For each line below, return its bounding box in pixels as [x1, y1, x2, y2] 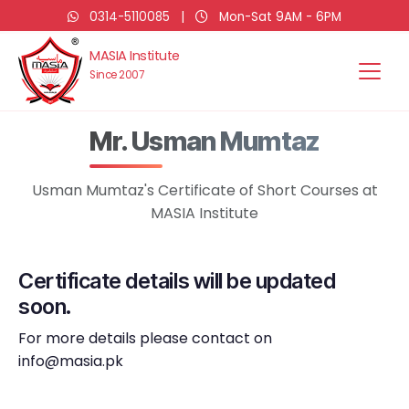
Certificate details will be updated [18, 267, 336, 294]
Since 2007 [89, 68, 143, 82]
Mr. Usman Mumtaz [89, 125, 320, 157]
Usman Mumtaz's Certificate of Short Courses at [31, 180, 378, 201]
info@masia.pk [18, 351, 123, 372]
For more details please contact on [18, 328, 272, 349]
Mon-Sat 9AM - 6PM [215, 8, 341, 26]
